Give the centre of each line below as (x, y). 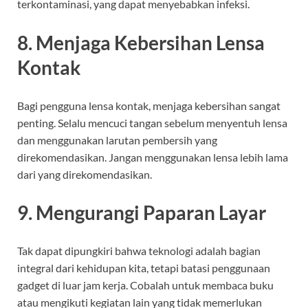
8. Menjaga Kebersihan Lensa (141, 42)
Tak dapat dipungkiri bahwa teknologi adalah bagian (139, 251)
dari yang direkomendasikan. (85, 174)
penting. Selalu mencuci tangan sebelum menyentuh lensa (152, 122)
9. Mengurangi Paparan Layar (142, 212)
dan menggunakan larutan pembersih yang (117, 140)
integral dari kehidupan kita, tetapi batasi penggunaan (144, 268)
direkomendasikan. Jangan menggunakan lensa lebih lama (153, 157)
